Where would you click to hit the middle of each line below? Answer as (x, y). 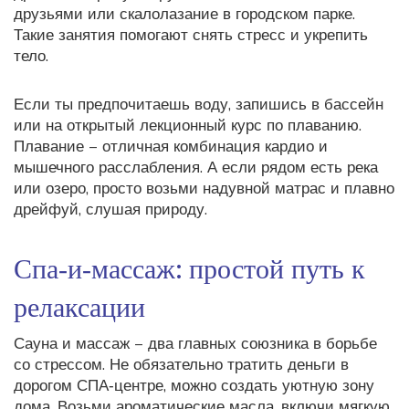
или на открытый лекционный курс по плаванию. (188, 126)
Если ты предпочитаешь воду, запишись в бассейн (199, 105)
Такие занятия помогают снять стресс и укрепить (191, 35)
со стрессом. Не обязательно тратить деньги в (181, 365)
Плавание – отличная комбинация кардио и (171, 147)
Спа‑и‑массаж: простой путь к (189, 267)
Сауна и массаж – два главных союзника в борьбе (195, 344)
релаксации (79, 305)
